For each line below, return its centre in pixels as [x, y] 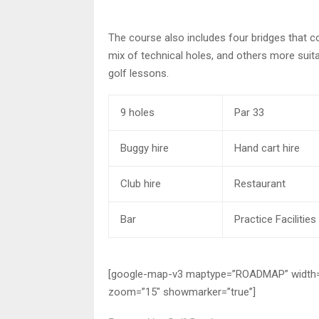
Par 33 [248, 112]
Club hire [139, 183]
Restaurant [258, 183]
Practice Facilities [274, 219]
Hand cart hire [266, 148]
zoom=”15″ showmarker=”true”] [182, 292]
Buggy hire [143, 148]
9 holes [136, 112]
